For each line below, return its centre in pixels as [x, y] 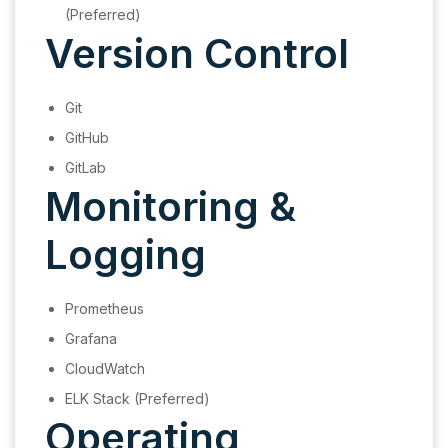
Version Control [197, 54]
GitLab [85, 168]
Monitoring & [170, 207]
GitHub [87, 138]
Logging [125, 255]
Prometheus [104, 309]
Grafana [91, 339]
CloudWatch [105, 369]
